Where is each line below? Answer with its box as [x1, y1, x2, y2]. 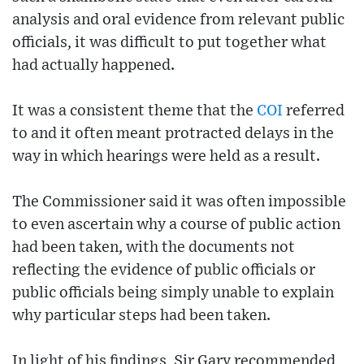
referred [283, 103, 344, 119]
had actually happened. [12, 58, 175, 74]
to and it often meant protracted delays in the [12, 126, 334, 142]
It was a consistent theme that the [12, 103, 257, 119]
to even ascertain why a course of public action [12, 217, 340, 233]
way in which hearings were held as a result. [12, 149, 320, 165]
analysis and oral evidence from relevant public [12, 12, 344, 28]
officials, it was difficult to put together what [12, 35, 327, 51]
